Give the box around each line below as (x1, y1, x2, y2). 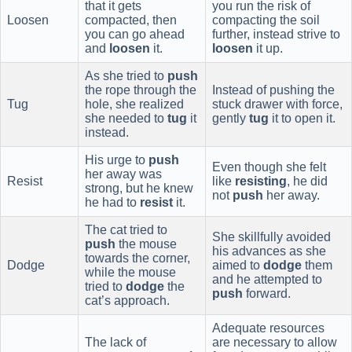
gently (212, 111, 249, 125)
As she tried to (85, 68, 167, 82)
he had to (85, 195, 140, 209)
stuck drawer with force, (212, 97, 343, 111)
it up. (253, 41, 283, 55)
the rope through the (85, 82, 196, 97)
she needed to (85, 111, 167, 125)
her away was (85, 167, 162, 181)
